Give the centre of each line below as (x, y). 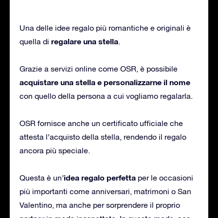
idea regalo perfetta (100, 177)
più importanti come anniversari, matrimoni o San (105, 191)
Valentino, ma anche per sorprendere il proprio (100, 205)
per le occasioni (164, 177)
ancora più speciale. (55, 150)
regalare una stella (85, 41)
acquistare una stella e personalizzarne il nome (105, 82)
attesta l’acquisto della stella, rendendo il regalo (103, 136)
